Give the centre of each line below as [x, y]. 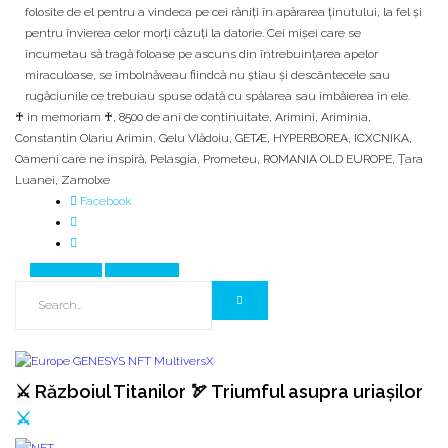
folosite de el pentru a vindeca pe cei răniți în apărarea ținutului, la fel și [223, 12]
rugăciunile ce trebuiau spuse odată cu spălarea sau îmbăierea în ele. [217, 96]
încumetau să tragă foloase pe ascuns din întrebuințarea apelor [201, 54]
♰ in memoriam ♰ [64, 117]
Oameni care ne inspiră [79, 159]
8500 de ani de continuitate [194, 117]
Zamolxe [85, 180]
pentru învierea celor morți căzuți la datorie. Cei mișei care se [193, 33]
